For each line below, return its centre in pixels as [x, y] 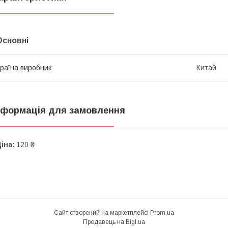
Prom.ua [162, 213]
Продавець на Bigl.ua [114, 222]
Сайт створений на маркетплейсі [102, 213]
